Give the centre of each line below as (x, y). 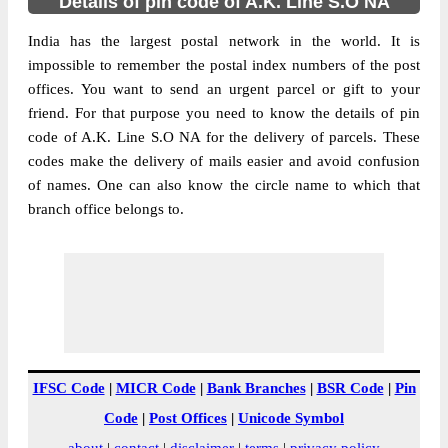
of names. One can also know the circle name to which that (224, 185)
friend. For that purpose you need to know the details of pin (224, 113)
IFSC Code (68, 388)
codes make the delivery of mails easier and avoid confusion (224, 161)
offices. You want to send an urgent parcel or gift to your (224, 89)
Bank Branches (256, 388)
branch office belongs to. (106, 209)
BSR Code (350, 388)
